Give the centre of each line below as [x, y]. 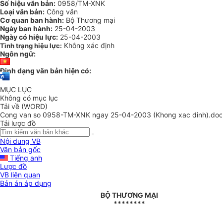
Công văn [61, 12]
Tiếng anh [25, 158]
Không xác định [89, 45]
